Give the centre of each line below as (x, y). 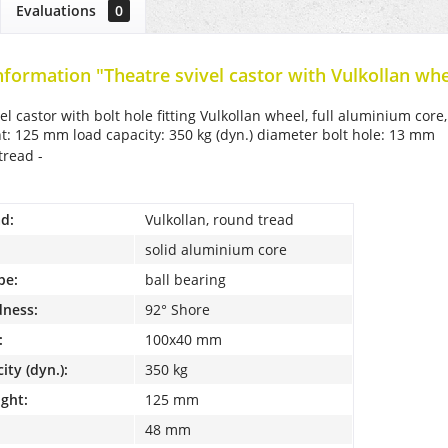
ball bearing (185, 279)
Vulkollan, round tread (219, 219)
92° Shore (177, 309)
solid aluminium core (216, 249)
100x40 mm (183, 339)
